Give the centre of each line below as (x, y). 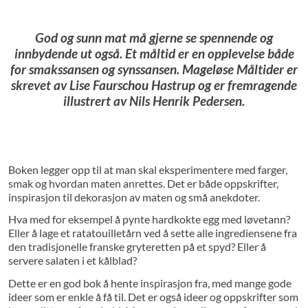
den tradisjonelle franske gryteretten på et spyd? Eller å (137, 247)
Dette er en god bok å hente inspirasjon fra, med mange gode (150, 283)
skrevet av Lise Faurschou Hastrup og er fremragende (154, 85)
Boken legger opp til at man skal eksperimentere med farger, (147, 169)
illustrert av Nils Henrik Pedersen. (154, 101)
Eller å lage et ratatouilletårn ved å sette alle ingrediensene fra (152, 233)
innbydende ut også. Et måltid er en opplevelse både (154, 54)
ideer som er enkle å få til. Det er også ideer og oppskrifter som (153, 296)
